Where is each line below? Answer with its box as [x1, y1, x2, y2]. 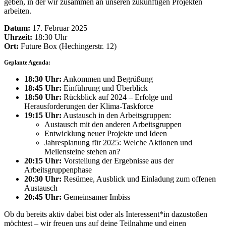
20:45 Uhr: [24, 192, 62, 201]
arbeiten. [4, 6, 31, 15]
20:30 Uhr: [24, 174, 62, 183]
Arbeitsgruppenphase [24, 165, 92, 174]
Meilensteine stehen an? [44, 147, 120, 156]
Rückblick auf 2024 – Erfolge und [62, 92, 173, 101]
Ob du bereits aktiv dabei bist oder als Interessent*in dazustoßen [4, 209, 207, 218]
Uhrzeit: [4, 32, 32, 41]
